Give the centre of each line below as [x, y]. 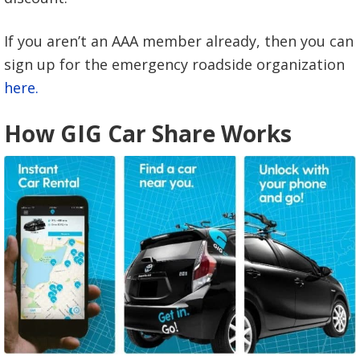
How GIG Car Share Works [148, 133]
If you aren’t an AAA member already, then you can [179, 41]
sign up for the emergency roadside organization [174, 64]
